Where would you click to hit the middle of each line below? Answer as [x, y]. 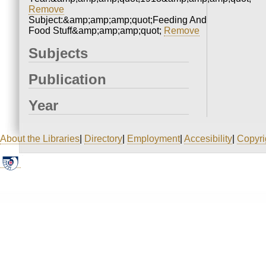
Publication [67, 80]
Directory [103, 139]
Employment [153, 139]
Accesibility [208, 139]
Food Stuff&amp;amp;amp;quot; [96, 31]
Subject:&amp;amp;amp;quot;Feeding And [118, 20]
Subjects [58, 53]
